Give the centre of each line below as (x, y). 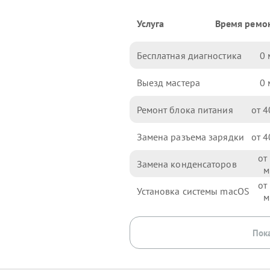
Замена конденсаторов (187, 164)
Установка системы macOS (193, 191)
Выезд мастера (168, 82)
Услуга (150, 24)
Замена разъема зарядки (190, 137)
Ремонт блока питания (185, 109)
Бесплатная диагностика (189, 55)
